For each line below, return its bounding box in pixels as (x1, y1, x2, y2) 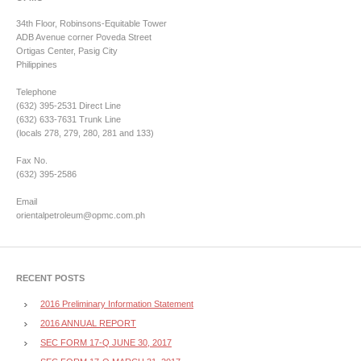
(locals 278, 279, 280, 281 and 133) (16, 128, 154, 138)
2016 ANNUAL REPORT (40, 318, 136, 328)
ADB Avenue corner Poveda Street (16, 32, 151, 42)
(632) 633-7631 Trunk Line (16, 114, 121, 124)
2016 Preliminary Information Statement (40, 299, 193, 309)
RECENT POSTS (16, 273, 85, 283)
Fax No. (16, 156, 48, 165)
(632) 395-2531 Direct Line (16, 101, 121, 110)
